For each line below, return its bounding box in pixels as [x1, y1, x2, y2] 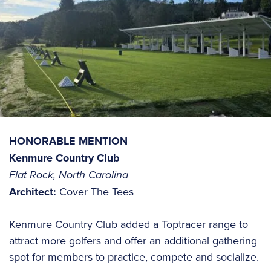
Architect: [9, 183, 56, 200]
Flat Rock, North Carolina [9, 166, 128, 183]
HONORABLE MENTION [9, 132, 128, 149]
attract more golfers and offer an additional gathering [9, 232, 257, 248]
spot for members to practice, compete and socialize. [9, 249, 259, 264]
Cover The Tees [56, 183, 134, 199]
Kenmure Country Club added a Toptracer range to [9, 216, 248, 232]
